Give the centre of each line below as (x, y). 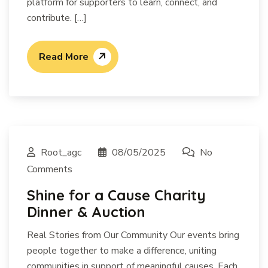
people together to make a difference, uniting (122, 251)
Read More (64, 57)
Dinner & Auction (86, 212)
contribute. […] (57, 18)
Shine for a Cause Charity (116, 195)
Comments (50, 169)
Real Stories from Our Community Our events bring (133, 235)
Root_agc (61, 153)
